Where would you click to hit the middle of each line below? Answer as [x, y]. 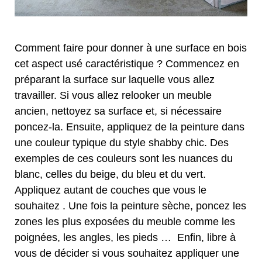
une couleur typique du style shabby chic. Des [122, 143]
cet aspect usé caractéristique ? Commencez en [127, 64]
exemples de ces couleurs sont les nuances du [124, 159]
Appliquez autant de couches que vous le [111, 190]
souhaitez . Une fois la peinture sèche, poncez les [130, 206]
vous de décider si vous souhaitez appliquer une [127, 254]
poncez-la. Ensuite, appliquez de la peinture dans [130, 127]
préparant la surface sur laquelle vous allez [115, 80]
